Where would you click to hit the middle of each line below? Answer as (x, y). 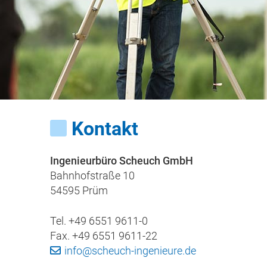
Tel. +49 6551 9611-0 (99, 221)
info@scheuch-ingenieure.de (131, 250)
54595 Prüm (79, 191)
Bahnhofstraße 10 (92, 176)
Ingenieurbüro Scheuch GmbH (122, 161)
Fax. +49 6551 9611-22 (104, 235)
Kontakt (105, 129)
